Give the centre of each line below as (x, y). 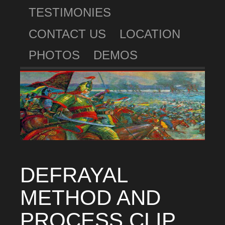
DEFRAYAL (74, 175)
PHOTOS (54, 55)
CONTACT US (68, 34)
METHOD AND (90, 197)
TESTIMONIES (70, 13)
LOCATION (150, 34)
